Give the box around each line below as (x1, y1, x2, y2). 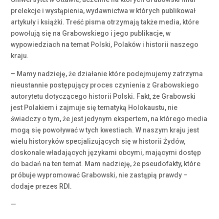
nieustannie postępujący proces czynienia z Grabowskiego (11, 81, 199, 89)
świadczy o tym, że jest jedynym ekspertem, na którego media (11, 115, 208, 123)
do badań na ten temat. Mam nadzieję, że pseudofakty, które (11, 160, 201, 168)
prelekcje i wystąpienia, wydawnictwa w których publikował (11, 7, 196, 15)
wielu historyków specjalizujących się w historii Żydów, (11, 137, 186, 145)
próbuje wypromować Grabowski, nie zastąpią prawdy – (11, 171, 188, 179)
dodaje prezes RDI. (11, 182, 72, 190)
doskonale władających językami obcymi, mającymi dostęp (11, 149, 201, 156)
